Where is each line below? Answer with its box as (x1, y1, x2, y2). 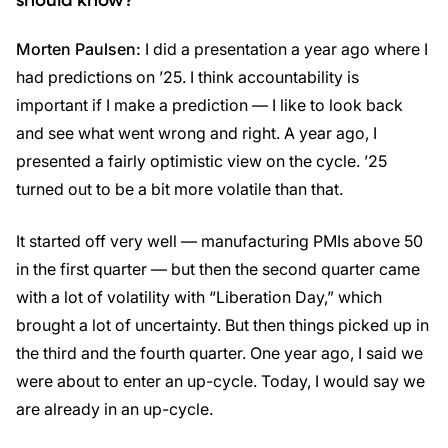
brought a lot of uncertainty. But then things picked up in (16, 315, 429, 335)
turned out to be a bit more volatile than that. (16, 179, 343, 199)
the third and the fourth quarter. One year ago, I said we (16, 343, 423, 363)
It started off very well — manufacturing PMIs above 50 (16, 231, 423, 251)
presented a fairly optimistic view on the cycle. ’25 (16, 151, 387, 171)
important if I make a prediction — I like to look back (16, 95, 403, 115)
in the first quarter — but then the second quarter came (16, 259, 420, 279)
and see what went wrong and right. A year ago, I (16, 123, 377, 143)
